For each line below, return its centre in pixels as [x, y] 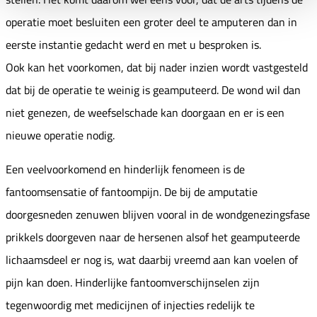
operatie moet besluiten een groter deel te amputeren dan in [151, 22]
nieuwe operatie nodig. [60, 135]
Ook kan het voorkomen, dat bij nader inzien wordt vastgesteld [157, 67]
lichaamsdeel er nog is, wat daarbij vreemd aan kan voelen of [152, 259]
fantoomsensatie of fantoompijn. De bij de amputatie [132, 191]
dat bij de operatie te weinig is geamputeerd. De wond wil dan [153, 90]
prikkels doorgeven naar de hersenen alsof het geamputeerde [153, 237]
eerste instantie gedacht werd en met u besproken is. [133, 44]
